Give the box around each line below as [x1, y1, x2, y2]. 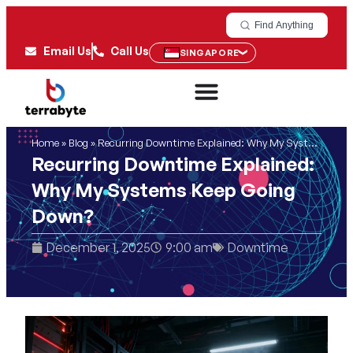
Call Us [110, 44, 149, 58]
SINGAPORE [179, 47, 240, 58]
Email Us [43, 44, 91, 58]
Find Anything [255, 20, 314, 31]
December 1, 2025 [46, 239, 150, 255]
